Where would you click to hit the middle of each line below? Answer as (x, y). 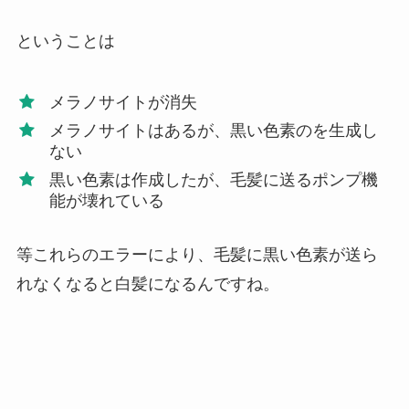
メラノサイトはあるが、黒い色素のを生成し (213, 131)
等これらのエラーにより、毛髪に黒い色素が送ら (197, 254)
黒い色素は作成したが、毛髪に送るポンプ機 (213, 180)
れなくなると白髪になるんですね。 (147, 283)
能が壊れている (106, 201)
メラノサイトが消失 (123, 103)
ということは (65, 42)
